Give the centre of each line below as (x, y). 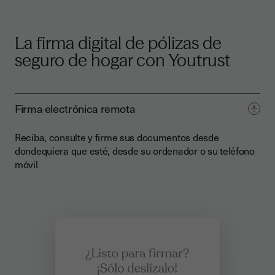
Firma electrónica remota (75, 108)
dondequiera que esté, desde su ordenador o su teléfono (135, 150)
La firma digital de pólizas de (118, 43)
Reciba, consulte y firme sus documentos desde (117, 137)
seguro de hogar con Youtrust (122, 60)
